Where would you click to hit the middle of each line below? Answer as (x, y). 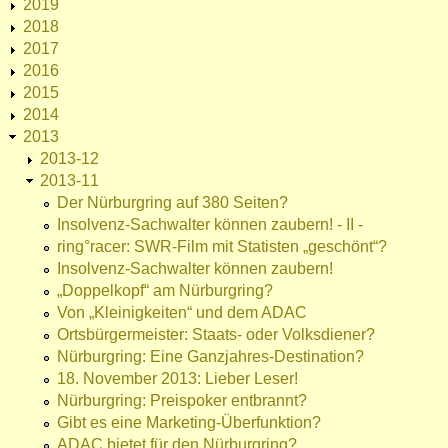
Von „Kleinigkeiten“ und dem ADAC (182, 313)
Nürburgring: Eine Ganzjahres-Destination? (210, 357)
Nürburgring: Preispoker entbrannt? (182, 401)
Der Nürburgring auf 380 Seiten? (172, 203)
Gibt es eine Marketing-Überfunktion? (189, 423)
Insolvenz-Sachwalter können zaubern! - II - (210, 225)
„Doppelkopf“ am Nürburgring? (165, 291)
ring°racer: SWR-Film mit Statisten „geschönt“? (222, 247)
